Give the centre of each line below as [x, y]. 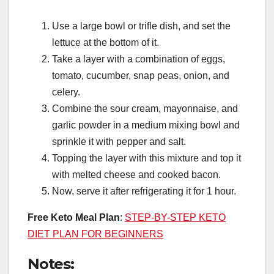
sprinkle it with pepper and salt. [119, 141]
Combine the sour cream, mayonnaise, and [145, 108]
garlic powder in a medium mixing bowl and [146, 125]
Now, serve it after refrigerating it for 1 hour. [144, 191]
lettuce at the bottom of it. [106, 42]
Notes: [51, 264]
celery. [66, 92]
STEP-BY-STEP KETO [175, 217]
